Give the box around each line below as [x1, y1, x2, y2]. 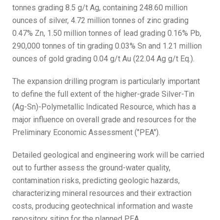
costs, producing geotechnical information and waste [12, 201, 193, 211]
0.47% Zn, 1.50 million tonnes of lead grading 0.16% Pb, [12, 28, 201, 38]
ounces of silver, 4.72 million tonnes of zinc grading [12, 16, 189, 25]
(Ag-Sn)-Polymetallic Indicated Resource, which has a [12, 102, 196, 111]
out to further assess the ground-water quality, [12, 163, 170, 172]
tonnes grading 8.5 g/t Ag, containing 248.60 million [12, 3, 188, 12]
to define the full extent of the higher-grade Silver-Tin [12, 89, 194, 99]
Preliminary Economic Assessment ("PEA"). [12, 128, 160, 137]
